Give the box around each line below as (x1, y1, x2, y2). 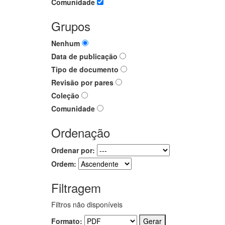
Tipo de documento (51, 64, 119, 74)
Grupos (51, 17, 90, 35)
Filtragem (51, 179, 101, 196)
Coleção (51, 90, 79, 100)
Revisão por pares (51, 77, 114, 87)
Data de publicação (51, 51, 118, 61)
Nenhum (51, 38, 80, 48)
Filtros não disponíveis (51, 199, 123, 209)
